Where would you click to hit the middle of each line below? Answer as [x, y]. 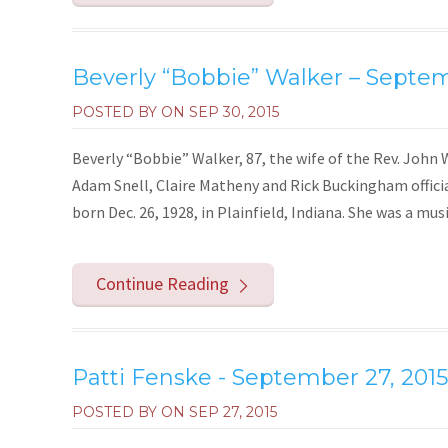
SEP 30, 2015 [234, 111]
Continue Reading [163, 284]
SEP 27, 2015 [233, 412]
